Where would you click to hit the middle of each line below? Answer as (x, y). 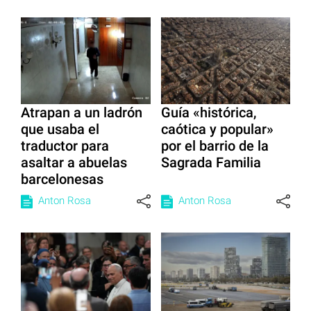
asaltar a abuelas (74, 162)
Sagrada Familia (211, 162)
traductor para (65, 145)
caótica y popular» (217, 129)
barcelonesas (62, 179)
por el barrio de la (215, 145)
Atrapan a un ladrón (82, 112)
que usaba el (60, 129)
